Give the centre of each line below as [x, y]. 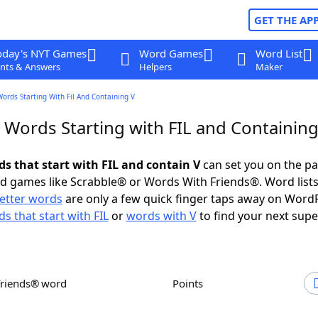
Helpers [155, 67]
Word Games [171, 53]
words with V [161, 216]
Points [191, 283]
